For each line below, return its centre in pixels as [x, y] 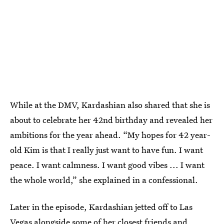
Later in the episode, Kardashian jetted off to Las [101, 206]
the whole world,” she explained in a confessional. [104, 179]
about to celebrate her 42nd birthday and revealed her [111, 119]
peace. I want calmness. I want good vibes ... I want [107, 164]
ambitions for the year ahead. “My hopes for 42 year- [110, 134]
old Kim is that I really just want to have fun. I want [106, 149]
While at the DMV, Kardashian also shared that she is [110, 104]
